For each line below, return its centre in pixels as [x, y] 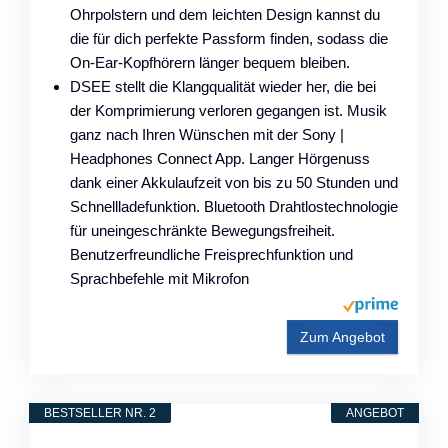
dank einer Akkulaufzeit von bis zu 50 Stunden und [234, 182]
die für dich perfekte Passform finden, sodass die [229, 38]
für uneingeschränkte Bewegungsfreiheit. [202, 230]
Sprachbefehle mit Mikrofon [159, 278]
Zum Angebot [342, 336]
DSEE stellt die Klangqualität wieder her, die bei [223, 86]
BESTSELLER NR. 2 [100, 412]
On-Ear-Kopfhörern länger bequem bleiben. [210, 62]
